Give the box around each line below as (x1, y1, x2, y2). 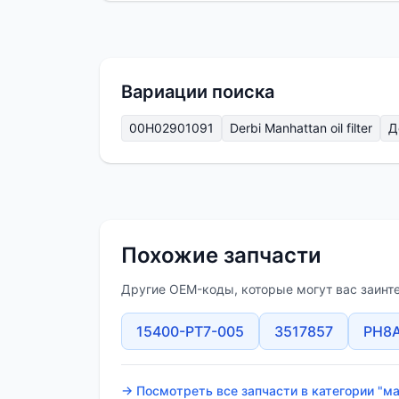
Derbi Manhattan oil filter (230, 120, 372, 136)
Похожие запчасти (121, 242, 322, 269)
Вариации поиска (121, 81, 274, 103)
